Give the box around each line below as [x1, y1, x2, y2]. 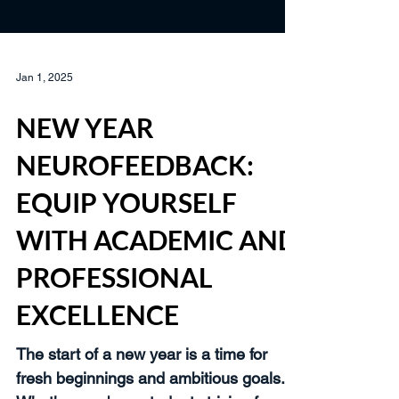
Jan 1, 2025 [16, 119, 73, 132]
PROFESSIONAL [16, 309, 213, 341]
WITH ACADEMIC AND [16, 272, 297, 304]
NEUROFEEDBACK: [16, 197, 254, 229]
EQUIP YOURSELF [16, 234, 237, 266]
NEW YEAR [16, 159, 154, 191]
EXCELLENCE [16, 346, 179, 379]
